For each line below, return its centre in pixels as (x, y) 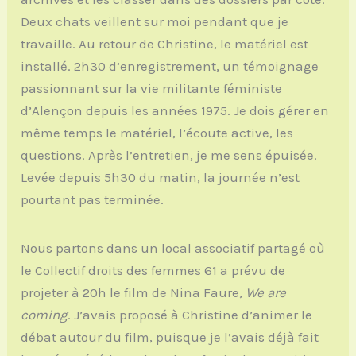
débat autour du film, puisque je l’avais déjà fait (170, 337)
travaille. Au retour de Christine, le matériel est (165, 43)
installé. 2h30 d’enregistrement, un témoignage (170, 66)
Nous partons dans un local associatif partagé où (173, 248)
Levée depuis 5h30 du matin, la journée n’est (161, 177)
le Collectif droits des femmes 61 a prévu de (153, 271)
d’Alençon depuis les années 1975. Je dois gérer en (175, 110)
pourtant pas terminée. (93, 199)
